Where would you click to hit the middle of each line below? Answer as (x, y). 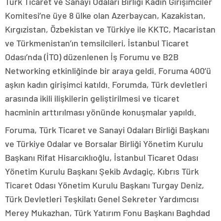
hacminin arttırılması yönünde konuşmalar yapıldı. (101, 112)
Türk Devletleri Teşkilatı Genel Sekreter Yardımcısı (102, 199)
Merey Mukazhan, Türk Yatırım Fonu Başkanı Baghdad (108, 213)
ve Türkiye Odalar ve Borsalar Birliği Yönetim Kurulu (104, 144)
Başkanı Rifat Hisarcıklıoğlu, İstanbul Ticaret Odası (102, 158)
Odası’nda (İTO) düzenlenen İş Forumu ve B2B (92, 57)
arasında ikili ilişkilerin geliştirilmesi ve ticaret (92, 98)
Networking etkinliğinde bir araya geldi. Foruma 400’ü (108, 71)
